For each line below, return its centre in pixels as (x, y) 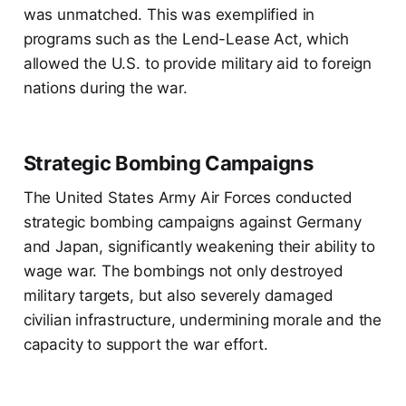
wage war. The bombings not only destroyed (183, 271)
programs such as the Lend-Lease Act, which (186, 39)
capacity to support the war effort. (145, 345)
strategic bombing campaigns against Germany (192, 222)
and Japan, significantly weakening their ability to (199, 247)
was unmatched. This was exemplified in (169, 15)
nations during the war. (105, 88)
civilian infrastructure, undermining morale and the (203, 320)
